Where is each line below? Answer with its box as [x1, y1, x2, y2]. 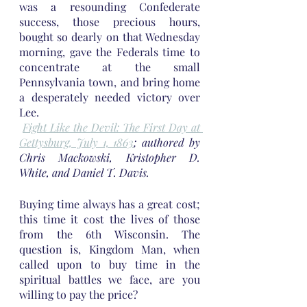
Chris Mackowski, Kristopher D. [19, 150, 200, 164]
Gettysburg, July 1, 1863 [19, 135, 134, 149]
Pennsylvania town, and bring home [19, 75, 200, 89]
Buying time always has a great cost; [19, 197, 200, 211]
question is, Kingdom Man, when [19, 242, 200, 256]
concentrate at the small [19, 60, 200, 74]
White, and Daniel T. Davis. [19, 165, 149, 180]
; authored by [134, 135, 201, 149]
